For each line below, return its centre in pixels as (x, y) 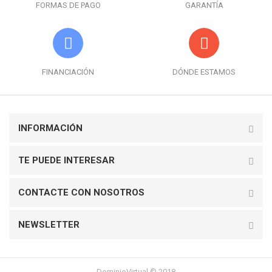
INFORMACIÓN (50, 128)
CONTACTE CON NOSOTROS (81, 192)
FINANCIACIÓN (68, 72)
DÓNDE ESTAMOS (204, 72)
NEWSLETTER (49, 224)
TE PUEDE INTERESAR (66, 160)
